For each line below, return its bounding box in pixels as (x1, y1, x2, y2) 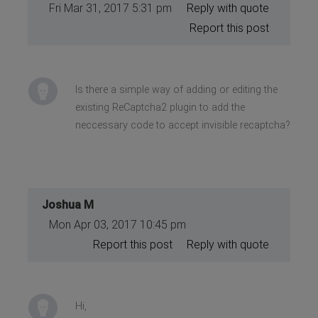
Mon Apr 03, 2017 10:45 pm (49, 217, 187, 231)
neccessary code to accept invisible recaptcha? (75, 119, 290, 131)
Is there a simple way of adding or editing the (75, 83, 278, 96)
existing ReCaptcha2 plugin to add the (75, 101, 245, 114)
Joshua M (42, 197, 94, 212)
